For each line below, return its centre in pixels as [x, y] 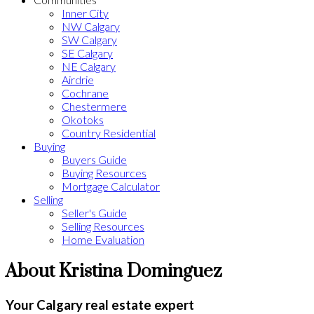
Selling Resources [103, 226]
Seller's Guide [94, 213]
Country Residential [109, 133]
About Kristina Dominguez [114, 271]
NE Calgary [89, 66]
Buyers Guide [94, 159]
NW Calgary [91, 26]
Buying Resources [104, 173]
